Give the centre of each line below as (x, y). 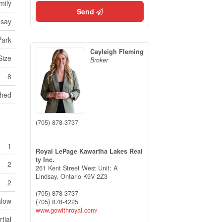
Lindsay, (48, 176)
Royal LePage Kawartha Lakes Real (89, 151)
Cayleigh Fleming (117, 52)
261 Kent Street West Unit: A (77, 168)
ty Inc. (45, 159)
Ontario (71, 176)
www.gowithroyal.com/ (67, 210)
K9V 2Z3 (95, 176)
